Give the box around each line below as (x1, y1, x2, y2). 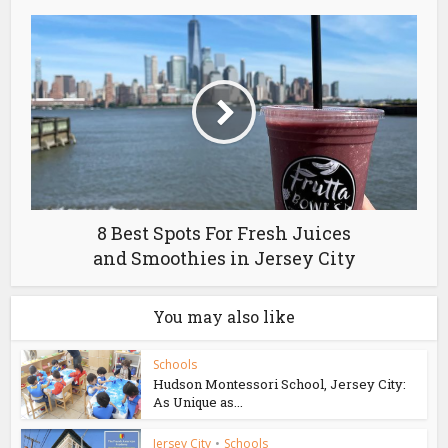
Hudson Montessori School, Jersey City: (153, 374, 407, 393)
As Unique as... (153, 392, 244, 411)
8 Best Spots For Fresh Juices (97, 220, 351, 245)
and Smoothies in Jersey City (92, 245, 356, 270)
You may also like (153, 305, 295, 327)
